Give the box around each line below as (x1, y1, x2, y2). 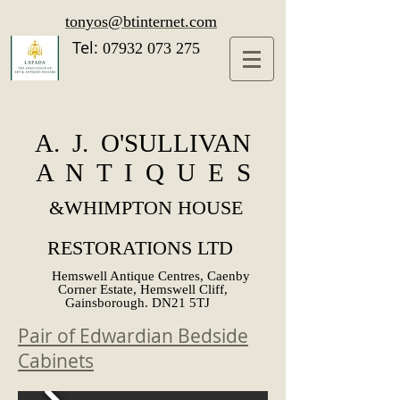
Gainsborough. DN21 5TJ (65, 296, 210, 310)
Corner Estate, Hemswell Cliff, (58, 282, 228, 296)
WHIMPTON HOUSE (63, 196, 243, 219)
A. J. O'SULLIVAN (35, 129, 251, 157)
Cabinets (18, 348, 94, 373)
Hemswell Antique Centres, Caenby (41, 269, 250, 283)
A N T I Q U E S (35, 158, 251, 187)
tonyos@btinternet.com (65, 12, 217, 30)
